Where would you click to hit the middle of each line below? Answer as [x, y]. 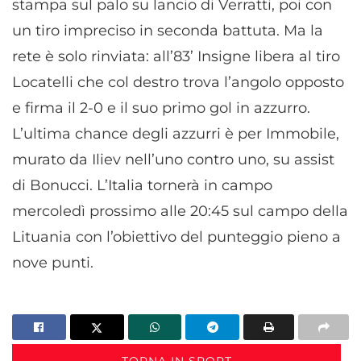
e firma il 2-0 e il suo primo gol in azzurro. [161, 108]
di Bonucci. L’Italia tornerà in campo [142, 185]
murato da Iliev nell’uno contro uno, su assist [173, 159]
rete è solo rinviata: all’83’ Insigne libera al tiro [176, 56]
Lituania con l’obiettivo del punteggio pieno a [176, 237]
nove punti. [53, 262]
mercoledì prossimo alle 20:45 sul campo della [180, 211]
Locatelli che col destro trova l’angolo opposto [178, 82]
